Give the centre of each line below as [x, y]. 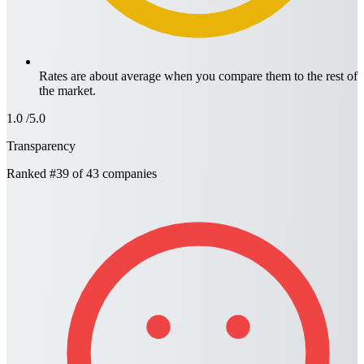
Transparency [41, 146]
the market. [67, 91]
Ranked [28, 174]
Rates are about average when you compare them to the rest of [198, 76]
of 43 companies [113, 174]
